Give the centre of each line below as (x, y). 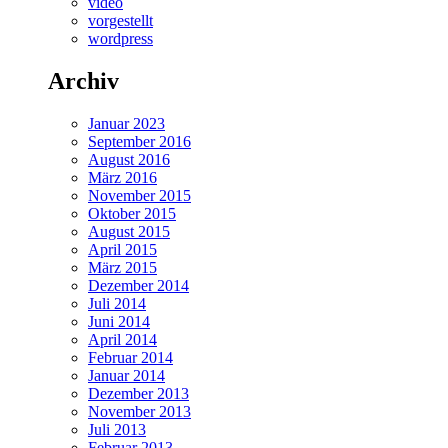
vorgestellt (120, 20)
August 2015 (129, 231)
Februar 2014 (130, 357)
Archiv (83, 80)
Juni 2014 (119, 321)
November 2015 (139, 195)
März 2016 (122, 177)
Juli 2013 (117, 429)
